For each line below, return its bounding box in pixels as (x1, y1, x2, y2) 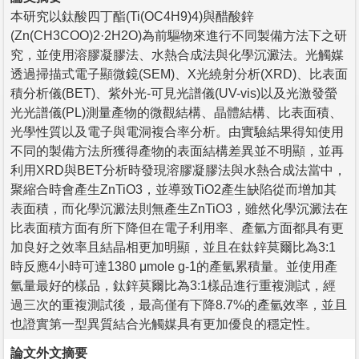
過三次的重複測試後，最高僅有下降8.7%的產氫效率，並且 (10, 297, 347, 312)
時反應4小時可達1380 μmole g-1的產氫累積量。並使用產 (10, 259, 337, 273)
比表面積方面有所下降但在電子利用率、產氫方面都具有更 (10, 220, 344, 235)
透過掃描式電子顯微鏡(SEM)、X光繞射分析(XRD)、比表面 (10, 67, 348, 81)
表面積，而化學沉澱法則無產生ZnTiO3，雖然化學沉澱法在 (10, 201, 348, 216)
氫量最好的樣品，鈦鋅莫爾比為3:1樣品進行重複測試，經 (10, 278, 336, 292)
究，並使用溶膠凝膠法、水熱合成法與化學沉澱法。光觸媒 (10, 47, 344, 62)
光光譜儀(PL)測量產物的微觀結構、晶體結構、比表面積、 (10, 105, 342, 119)
